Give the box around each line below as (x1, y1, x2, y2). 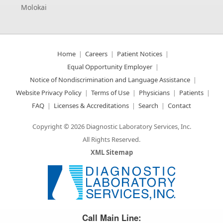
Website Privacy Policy (16, 88, 82, 97)
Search (138, 101, 158, 110)
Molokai (21, 2, 47, 12)
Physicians (139, 88, 170, 97)
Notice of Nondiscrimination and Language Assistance (29, 75, 190, 84)
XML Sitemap (90, 147, 133, 157)
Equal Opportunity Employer (67, 62, 152, 71)
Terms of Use (91, 88, 129, 97)
